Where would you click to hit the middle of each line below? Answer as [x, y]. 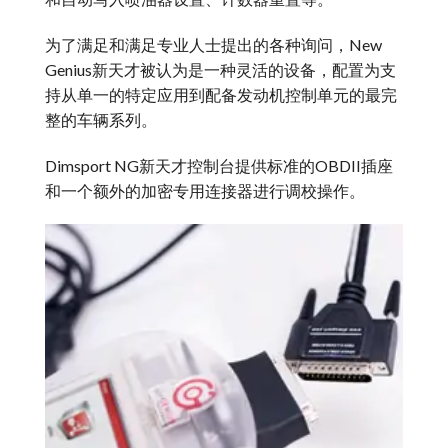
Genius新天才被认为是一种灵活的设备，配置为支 [220, 70]
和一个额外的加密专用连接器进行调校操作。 [205, 190]
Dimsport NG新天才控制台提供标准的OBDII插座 [219, 165]
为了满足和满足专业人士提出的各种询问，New [213, 45]
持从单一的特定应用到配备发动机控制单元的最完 [221, 95]
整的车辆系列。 [101, 120]
